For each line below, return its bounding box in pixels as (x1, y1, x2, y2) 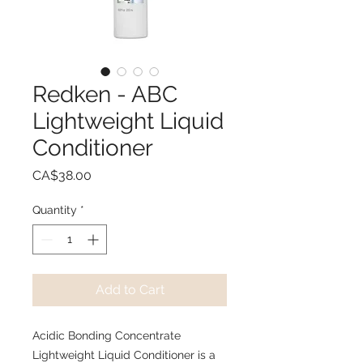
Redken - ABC (32, 80, 177, 108)
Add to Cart (95, 281, 164, 297)
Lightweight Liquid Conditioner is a (32, 348, 216, 361)
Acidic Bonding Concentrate (32, 328, 181, 342)
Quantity (32, 203, 77, 216)
